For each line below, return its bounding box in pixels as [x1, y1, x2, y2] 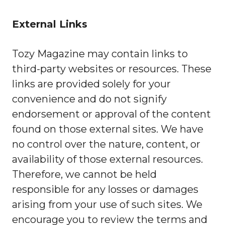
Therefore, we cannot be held [12, 168, 157, 180]
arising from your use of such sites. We [12, 198, 202, 210]
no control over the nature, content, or [12, 138, 200, 150]
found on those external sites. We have [12, 123, 203, 135]
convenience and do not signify [12, 93, 167, 105]
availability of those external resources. [12, 153, 203, 165]
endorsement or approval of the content [12, 108, 211, 120]
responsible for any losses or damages [12, 183, 198, 195]
